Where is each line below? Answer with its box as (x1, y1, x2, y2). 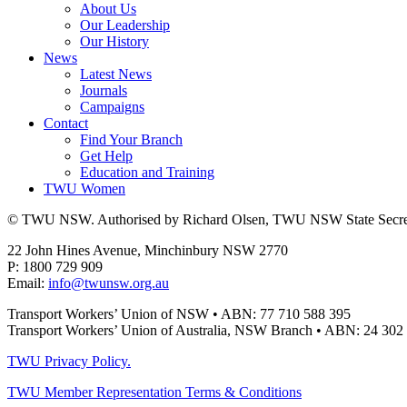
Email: (7, 274, 48, 291)
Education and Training (80, 164, 214, 180)
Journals (80, 82, 127, 98)
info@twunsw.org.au (48, 274, 169, 291)
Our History (80, 33, 149, 49)
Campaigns (80, 98, 144, 114)
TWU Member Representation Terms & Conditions (7, 383, 302, 400)
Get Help (80, 147, 133, 164)
